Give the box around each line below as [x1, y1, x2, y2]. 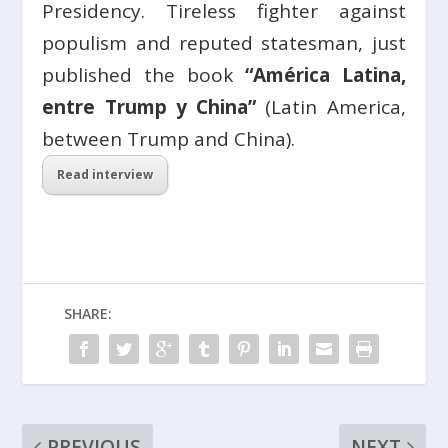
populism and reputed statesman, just [42, 30, 406, 56]
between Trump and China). [42, 126, 296, 152]
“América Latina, [244, 62, 406, 88]
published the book [42, 62, 245, 88]
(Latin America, [265, 94, 406, 120]
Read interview [57, 166, 154, 183]
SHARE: [64, 304, 112, 323]
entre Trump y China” [42, 94, 266, 120]
